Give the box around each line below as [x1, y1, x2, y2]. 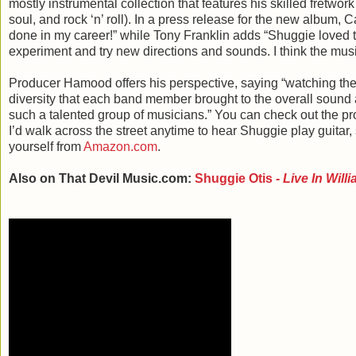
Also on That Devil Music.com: [9, 171, 195, 185]
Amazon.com [83, 139, 157, 153]
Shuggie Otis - [195, 171, 283, 185]
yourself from [9, 139, 83, 153]
